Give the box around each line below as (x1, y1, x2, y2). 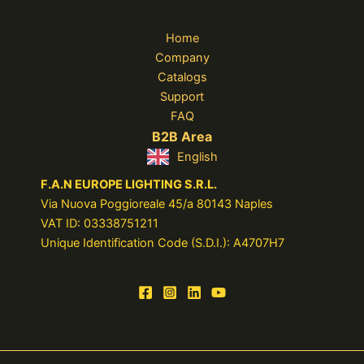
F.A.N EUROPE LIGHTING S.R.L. (41, 177, 217, 193)
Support (160, 89, 204, 105)
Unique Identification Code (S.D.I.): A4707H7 (41, 236, 284, 251)
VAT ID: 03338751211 (41, 216, 158, 232)
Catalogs (157, 70, 207, 85)
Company (154, 50, 210, 66)
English (176, 149, 218, 165)
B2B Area (152, 128, 212, 145)
